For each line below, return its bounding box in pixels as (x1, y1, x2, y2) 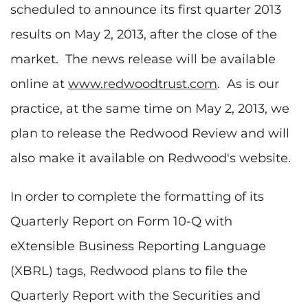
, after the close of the (144, 26, 277, 42)
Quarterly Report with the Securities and (10, 287, 261, 303)
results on (10, 26, 74, 42)
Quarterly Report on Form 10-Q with (10, 213, 232, 229)
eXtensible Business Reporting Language (10, 238, 266, 254)
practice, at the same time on (10, 100, 195, 116)
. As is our (217, 76, 279, 91)
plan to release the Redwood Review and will (10, 125, 289, 141)
